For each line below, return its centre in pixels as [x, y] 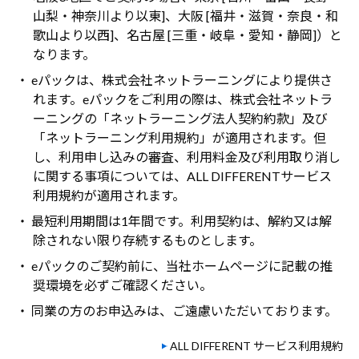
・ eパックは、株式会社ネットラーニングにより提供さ [174, 80]
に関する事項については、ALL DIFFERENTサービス [182, 176]
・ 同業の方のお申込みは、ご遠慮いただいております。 [177, 311]
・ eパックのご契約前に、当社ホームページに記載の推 [174, 266]
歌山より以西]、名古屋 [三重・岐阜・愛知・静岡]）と [187, 35]
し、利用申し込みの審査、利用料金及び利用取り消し [186, 157]
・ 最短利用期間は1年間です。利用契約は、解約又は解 [174, 221]
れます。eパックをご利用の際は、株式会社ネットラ [182, 99]
